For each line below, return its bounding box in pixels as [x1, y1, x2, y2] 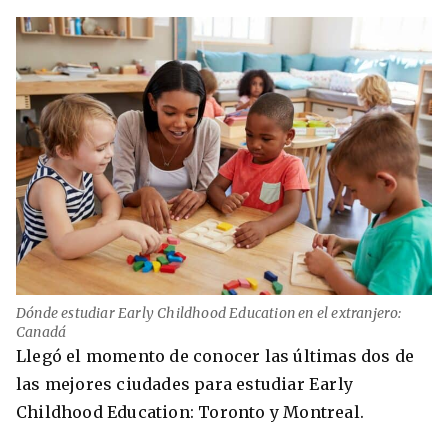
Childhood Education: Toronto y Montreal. [16, 402, 365, 423]
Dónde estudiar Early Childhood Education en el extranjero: [16, 304, 402, 323]
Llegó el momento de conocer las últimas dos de [16, 346, 415, 367]
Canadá [16, 323, 67, 342]
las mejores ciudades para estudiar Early [16, 374, 354, 395]
